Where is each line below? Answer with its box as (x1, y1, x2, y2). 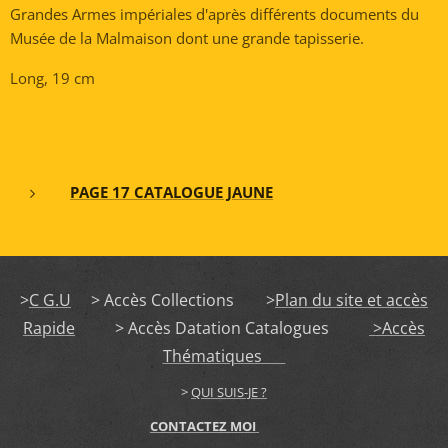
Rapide (23, 317, 75, 339)
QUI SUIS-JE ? (191, 383, 267, 401)
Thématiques (162, 345, 286, 367)
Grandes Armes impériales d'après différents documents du (10, 4, 419, 24)
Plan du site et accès (275, 289, 428, 311)
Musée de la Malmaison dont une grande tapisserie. (10, 28, 364, 48)
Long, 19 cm (10, 68, 95, 88)
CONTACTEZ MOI (150, 417, 259, 435)
